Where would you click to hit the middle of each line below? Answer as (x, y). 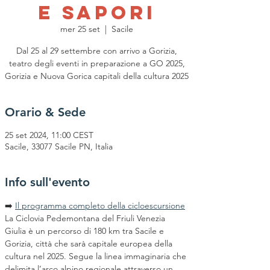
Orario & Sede (45, 112)
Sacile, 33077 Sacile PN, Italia (59, 146)
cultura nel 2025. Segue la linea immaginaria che (97, 256)
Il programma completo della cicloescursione (100, 206)
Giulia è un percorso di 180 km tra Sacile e (86, 231)
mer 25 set (80, 29)
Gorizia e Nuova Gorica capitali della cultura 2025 (97, 76)
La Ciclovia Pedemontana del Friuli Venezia (86, 218)
